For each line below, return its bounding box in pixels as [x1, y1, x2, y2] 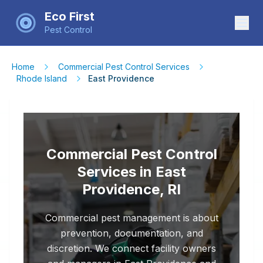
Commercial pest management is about [45, 212, 218, 224]
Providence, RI [82, 181, 181, 198]
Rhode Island [16, 73, 67, 83]
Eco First [45, 9, 95, 23]
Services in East [77, 163, 186, 180]
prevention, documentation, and [60, 227, 203, 239]
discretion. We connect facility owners [47, 242, 216, 254]
